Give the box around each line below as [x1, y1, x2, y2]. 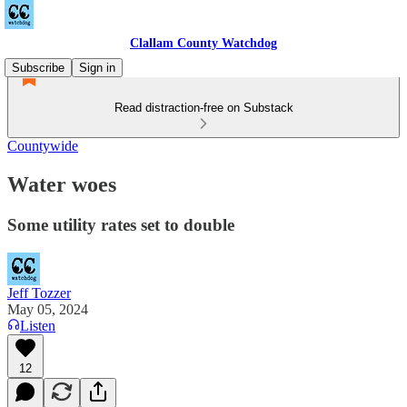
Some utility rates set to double [7, 214, 234, 234]
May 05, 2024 [7, 301, 88, 317]
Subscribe [12, 61, 65, 74]
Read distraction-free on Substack [114, 101, 293, 114]
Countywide [7, 138, 78, 154]
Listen [20, 317, 55, 333]
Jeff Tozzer [7, 284, 71, 301]
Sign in [79, 61, 115, 74]
